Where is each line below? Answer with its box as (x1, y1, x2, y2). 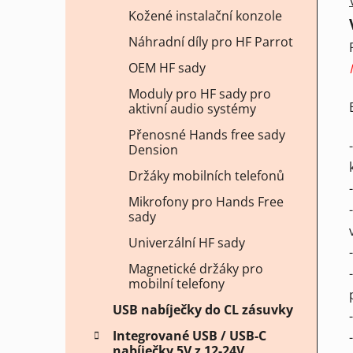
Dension (128, 141, 178, 159)
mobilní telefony (128, 275, 225, 293)
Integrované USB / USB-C (113, 327, 266, 345)
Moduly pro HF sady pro (128, 85, 271, 103)
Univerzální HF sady (128, 234, 245, 252)
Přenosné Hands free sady (128, 126, 285, 144)
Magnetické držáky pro (128, 260, 263, 278)
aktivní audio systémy (128, 100, 256, 118)
